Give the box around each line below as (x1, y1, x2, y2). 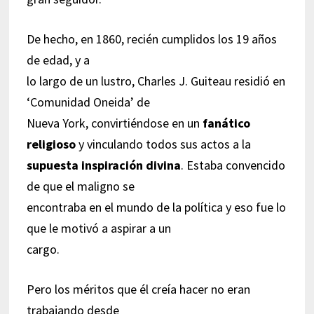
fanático (202, 114, 250, 131)
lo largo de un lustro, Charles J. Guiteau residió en (26, 72, 285, 89)
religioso (26, 135, 76, 152)
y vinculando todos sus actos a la (75, 135, 251, 152)
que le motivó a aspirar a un (26, 219, 171, 236)
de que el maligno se (26, 177, 135, 194)
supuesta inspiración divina (26, 156, 181, 173)
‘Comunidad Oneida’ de (26, 93, 150, 110)
